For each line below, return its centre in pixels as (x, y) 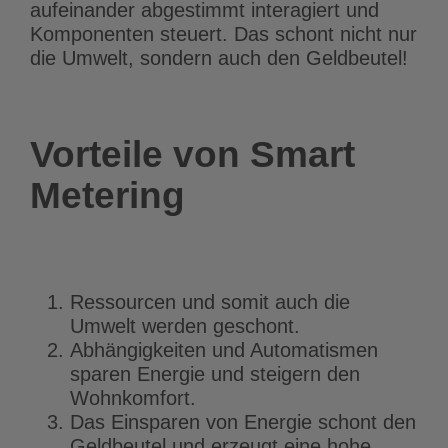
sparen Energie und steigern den (215, 373)
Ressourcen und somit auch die (210, 301)
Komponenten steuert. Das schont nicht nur (223, 33)
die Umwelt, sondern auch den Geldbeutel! (219, 57)
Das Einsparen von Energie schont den (243, 421)
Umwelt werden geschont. (185, 325)
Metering (107, 194)
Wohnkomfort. (133, 397)
